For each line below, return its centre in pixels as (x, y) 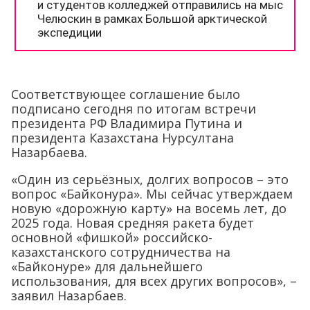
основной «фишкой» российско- (112, 238)
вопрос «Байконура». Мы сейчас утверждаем (152, 194)
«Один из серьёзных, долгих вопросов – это (150, 180)
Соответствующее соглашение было (126, 94)
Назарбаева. (49, 153)
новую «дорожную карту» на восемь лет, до (149, 209)
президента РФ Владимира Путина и (127, 124)
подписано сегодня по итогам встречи (134, 109)
